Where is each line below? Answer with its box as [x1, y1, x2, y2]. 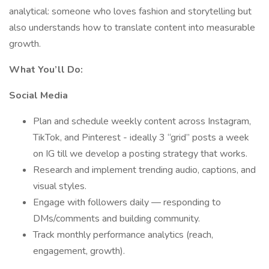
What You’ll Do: [9, 63, 83, 76]
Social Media [9, 89, 68, 102]
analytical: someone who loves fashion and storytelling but [9, 5, 252, 18]
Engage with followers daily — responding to [33, 196, 221, 209]
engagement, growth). [33, 244, 125, 258]
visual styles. [33, 180, 86, 193]
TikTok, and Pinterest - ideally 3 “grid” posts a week [33, 131, 249, 144]
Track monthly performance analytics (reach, [33, 228, 213, 241]
